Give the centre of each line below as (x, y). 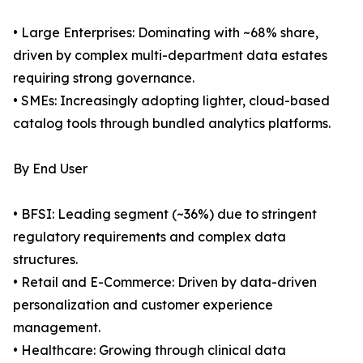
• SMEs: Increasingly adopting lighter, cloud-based (171, 101)
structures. (45, 260)
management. (57, 328)
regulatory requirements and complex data (149, 237)
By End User (50, 169)
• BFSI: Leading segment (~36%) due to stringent (165, 214)
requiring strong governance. (104, 78)
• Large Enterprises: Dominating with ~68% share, (166, 33)
